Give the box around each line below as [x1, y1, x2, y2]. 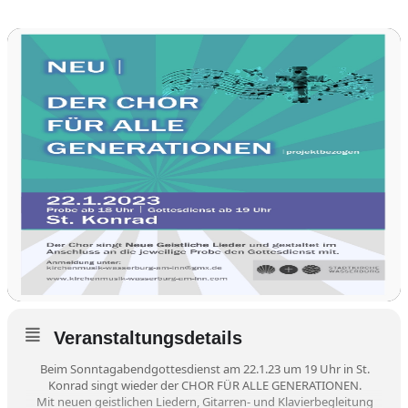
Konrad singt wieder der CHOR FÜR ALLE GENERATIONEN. [47, 376, 362, 393]
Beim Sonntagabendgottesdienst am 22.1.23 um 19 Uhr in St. [39, 360, 370, 377]
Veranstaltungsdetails [54, 327, 242, 348]
